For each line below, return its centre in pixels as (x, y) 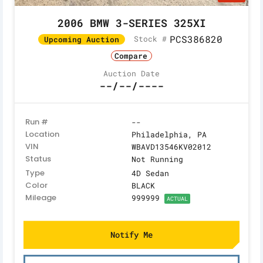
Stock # (150, 39)
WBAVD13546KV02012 (171, 147)
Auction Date (131, 74)
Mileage (41, 198)
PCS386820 (196, 39)
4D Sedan (150, 173)
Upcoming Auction (81, 39)
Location (42, 134)
